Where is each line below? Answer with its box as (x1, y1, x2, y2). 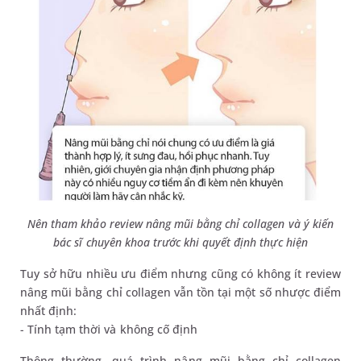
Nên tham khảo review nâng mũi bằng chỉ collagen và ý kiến (27, 216, 334, 232)
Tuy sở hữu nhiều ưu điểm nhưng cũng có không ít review (20, 266, 341, 282)
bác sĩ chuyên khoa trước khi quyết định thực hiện (53, 234, 308, 251)
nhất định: (20, 303, 77, 319)
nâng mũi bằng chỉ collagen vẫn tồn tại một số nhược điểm (20, 284, 341, 301)
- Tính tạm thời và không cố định (20, 322, 197, 338)
